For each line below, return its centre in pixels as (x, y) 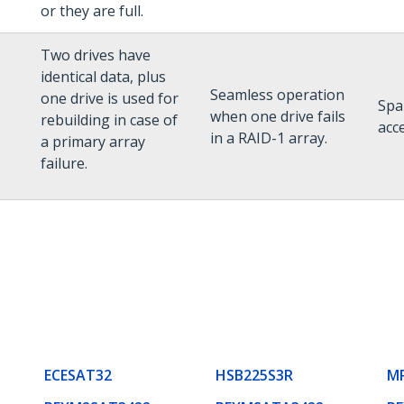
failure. (64, 163)
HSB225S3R (254, 375)
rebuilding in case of (109, 120)
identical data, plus (103, 77)
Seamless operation (277, 95)
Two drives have (96, 55)
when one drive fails (278, 116)
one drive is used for (110, 98)
